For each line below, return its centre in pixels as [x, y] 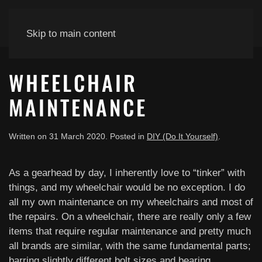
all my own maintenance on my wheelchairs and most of [131, 202]
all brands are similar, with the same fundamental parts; [130, 246]
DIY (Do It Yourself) [182, 136]
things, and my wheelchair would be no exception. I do [127, 187]
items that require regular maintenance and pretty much [130, 231]
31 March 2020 [77, 136]
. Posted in [126, 136]
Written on [29, 136]
